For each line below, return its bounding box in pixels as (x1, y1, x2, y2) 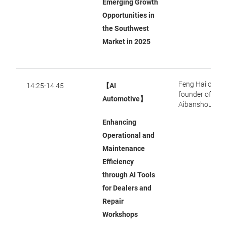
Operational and (102, 131, 155, 139)
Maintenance (102, 144, 145, 153)
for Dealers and (102, 184, 152, 192)
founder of (178, 90, 211, 98)
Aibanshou (178, 100, 212, 108)
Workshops (102, 210, 141, 218)
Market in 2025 (102, 37, 150, 46)
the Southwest (102, 24, 149, 32)
